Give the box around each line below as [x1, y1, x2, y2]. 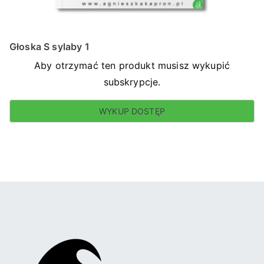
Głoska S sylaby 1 [9, 41, 90, 52]
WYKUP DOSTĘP [99, 106, 165, 116]
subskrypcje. [103, 76, 161, 88]
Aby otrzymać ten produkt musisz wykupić [34, 60, 230, 71]
